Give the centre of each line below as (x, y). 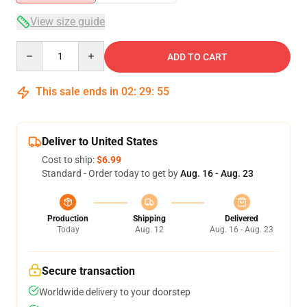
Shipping (149, 219)
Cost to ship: (69, 160)
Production (68, 219)
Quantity (35, 47)
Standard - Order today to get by (111, 173)
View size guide (67, 22)
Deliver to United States (100, 142)
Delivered (242, 219)
